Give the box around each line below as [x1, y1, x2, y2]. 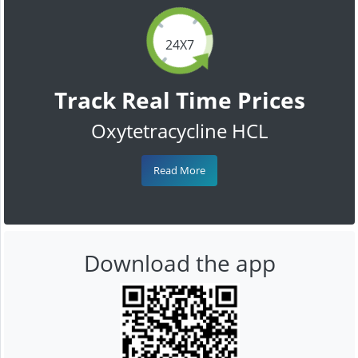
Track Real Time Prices [54, 84, 305, 115]
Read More [153, 162, 205, 177]
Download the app [83, 247, 276, 278]
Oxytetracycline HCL [91, 117, 268, 144]
